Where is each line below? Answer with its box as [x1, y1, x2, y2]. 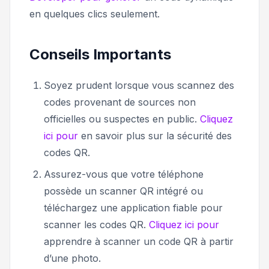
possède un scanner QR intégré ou [44, 185, 203, 198]
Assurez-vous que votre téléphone [44, 168, 204, 181]
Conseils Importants [29, 46, 171, 64]
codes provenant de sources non [44, 96, 196, 109]
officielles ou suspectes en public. [44, 113, 200, 125]
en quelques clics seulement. [29, 8, 160, 20]
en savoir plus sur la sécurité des [78, 130, 232, 142]
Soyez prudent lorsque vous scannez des [44, 79, 234, 92]
